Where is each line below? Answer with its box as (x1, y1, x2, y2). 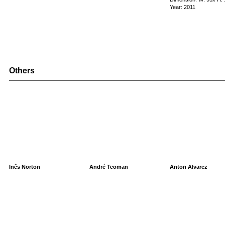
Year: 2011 (169, 4, 195, 10)
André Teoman (89, 164, 128, 170)
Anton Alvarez (169, 164, 207, 170)
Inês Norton (9, 164, 40, 170)
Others (9, 66, 35, 75)
